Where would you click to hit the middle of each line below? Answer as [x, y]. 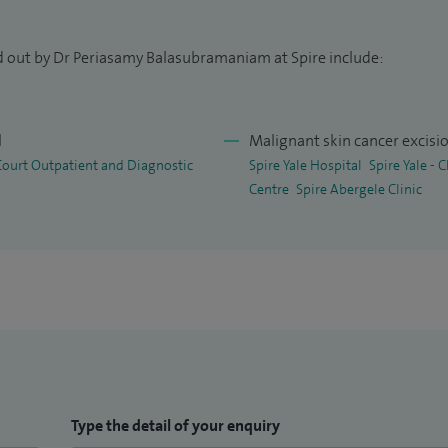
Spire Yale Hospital [305, 165]
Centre [269, 189]
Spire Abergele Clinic [359, 189]
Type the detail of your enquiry [176, 426]
